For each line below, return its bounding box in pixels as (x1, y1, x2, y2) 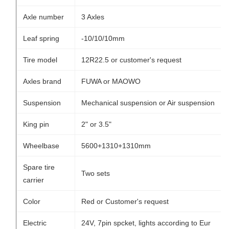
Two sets (81, 169, 110, 177)
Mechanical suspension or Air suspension (81, 99, 215, 107)
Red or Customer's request (81, 197, 169, 205)
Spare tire (23, 163, 55, 171)
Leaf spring (23, 34, 59, 42)
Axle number (23, 13, 64, 21)
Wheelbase (23, 142, 59, 150)
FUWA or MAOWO (81, 77, 141, 85)
